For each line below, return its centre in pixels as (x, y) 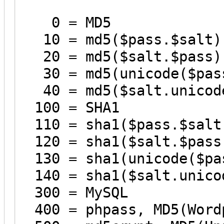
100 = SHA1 (68, 107)
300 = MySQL (73, 192)
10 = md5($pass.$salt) (119, 39)
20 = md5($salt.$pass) (119, 56)
